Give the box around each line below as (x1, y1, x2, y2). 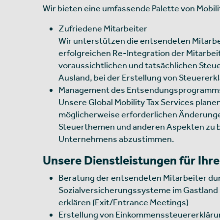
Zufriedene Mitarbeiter (58, 23, 147, 33)
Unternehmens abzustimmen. (58, 133, 174, 144)
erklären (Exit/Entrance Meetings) (58, 196, 189, 207)
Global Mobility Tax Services (88, 96, 195, 107)
